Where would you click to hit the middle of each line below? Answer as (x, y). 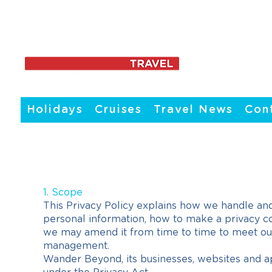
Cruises (118, 110)
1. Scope (63, 192)
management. (76, 246)
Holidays (55, 110)
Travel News (194, 110)
